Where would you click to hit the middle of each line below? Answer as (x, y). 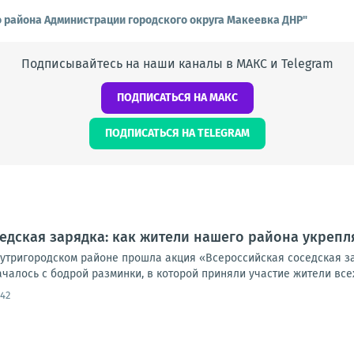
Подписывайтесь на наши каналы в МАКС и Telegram (177, 64)
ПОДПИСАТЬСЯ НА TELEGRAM (177, 133)
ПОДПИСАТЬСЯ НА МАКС (177, 98)
